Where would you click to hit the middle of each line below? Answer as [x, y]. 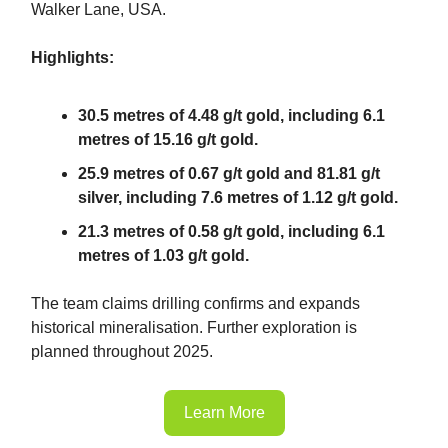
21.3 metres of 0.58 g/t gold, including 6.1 [231, 231]
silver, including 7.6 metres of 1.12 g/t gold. [238, 197]
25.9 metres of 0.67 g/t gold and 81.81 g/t [229, 173]
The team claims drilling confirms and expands [195, 303]
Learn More [224, 412]
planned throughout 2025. [122, 351]
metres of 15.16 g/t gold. [168, 139]
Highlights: [72, 57]
